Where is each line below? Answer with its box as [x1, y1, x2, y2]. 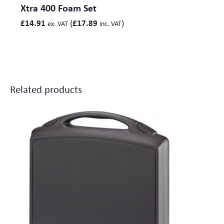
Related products [10, 81, 82, 96]
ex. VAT [47, 18, 68, 28]
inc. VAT [99, 18, 121, 28]
